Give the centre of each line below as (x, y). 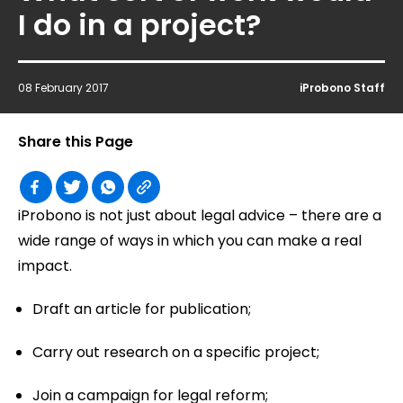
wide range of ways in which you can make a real (190, 241)
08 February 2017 (63, 88)
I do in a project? (139, 25)
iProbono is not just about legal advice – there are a (200, 215)
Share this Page (76, 142)
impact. (45, 266)
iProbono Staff (342, 88)
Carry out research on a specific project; (176, 352)
